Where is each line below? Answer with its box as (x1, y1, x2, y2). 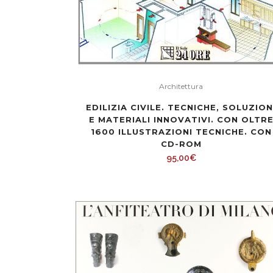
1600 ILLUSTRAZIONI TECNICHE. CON (90, 127, 272, 136)
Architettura (159, 82, 203, 91)
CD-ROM (160, 139, 202, 149)
